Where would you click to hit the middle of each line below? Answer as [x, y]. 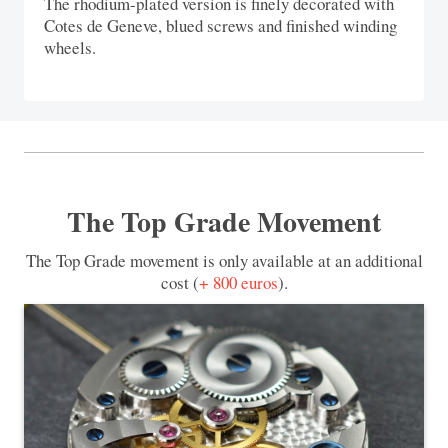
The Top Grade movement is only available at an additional [224, 260]
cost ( [179, 282]
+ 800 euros [238, 282]
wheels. [70, 47]
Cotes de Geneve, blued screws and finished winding [220, 25]
